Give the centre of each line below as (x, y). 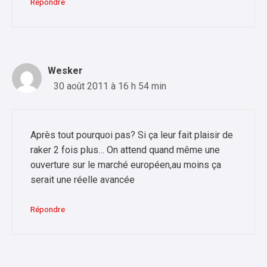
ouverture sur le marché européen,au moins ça (126, 164)
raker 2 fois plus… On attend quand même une (125, 150)
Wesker (65, 70)
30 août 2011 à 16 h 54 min (110, 86)
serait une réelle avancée (83, 179)
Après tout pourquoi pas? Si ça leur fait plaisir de (132, 135)
